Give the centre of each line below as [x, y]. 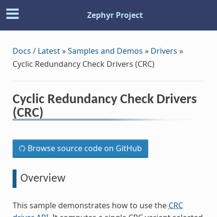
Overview [43, 178]
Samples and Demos [105, 51]
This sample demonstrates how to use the [90, 206]
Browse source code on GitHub [84, 148]
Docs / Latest [36, 51]
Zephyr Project [115, 15]
